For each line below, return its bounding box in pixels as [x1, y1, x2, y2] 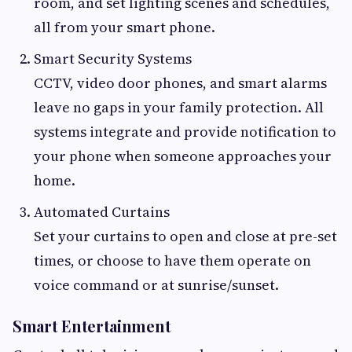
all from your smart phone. [34, 17, 215, 38]
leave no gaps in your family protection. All [34, 97, 324, 118]
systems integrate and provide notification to [34, 122, 336, 142]
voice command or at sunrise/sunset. [34, 275, 279, 295]
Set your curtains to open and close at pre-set [34, 226, 337, 247]
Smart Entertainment [13, 315, 171, 337]
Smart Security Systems [34, 49, 192, 69]
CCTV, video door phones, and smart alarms [34, 73, 327, 93]
